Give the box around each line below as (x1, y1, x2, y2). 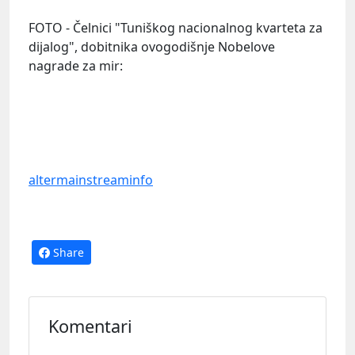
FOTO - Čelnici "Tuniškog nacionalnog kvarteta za (29, 18, 323, 36)
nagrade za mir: (29, 56, 123, 74)
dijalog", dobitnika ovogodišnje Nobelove (29, 37, 275, 55)
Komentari (48, 314, 132, 338)
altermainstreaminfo (29, 170, 153, 189)
